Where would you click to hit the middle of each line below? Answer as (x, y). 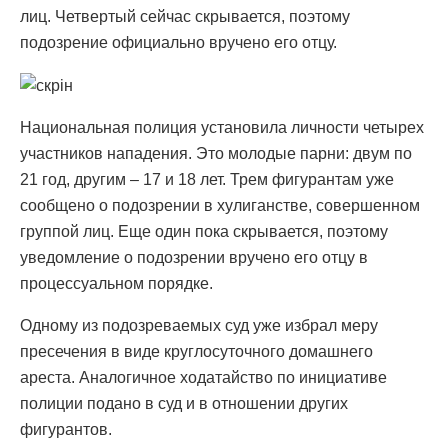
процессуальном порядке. (116, 283)
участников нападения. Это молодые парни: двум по (216, 153)
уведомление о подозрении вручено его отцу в (194, 257)
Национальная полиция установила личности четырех (222, 127)
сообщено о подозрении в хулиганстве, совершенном (220, 205)
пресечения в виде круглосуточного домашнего (196, 351)
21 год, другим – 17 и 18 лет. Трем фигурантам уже (207, 179)
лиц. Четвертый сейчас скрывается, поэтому (185, 16)
